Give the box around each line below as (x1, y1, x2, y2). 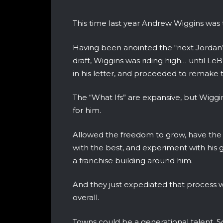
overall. (73, 193, 99, 203)
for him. (73, 106, 101, 115)
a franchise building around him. (73, 155, 193, 165)
